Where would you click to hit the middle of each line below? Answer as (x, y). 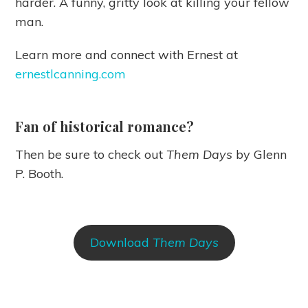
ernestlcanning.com (71, 74)
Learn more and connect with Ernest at (127, 55)
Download (121, 243)
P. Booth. (40, 174)
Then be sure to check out (91, 155)
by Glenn (262, 155)
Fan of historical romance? (105, 126)
